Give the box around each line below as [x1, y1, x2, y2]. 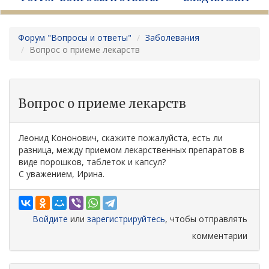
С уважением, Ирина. [19, 168, 104, 180]
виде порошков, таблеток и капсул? [19, 156, 166, 168]
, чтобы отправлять [165, 213, 247, 225]
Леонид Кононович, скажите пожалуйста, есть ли [19, 132, 223, 144]
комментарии [192, 230, 247, 241]
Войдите [32, 213, 68, 225]
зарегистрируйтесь [87, 213, 165, 225]
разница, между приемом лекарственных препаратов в [19, 144, 244, 156]
